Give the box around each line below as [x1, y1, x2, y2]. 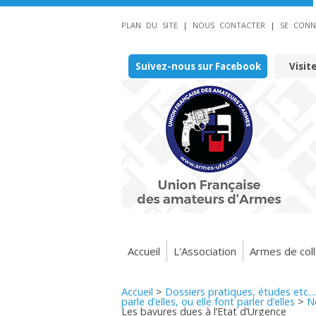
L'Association [174, 243, 236, 258]
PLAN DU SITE [121, 20, 178, 30]
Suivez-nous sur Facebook [135, 60, 261, 73]
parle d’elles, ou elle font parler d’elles [121, 295, 295, 308]
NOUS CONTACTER [193, 20, 265, 30]
